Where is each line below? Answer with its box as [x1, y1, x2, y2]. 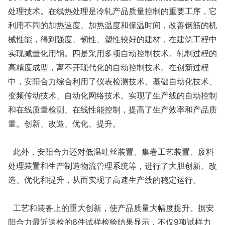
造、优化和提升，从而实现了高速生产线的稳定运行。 [8, 175, 201, 185]
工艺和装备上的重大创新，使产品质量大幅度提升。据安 [8, 203, 214, 213]
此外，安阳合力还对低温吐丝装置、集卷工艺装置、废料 [8, 147, 214, 157]
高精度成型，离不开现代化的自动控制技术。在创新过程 [8, 62, 209, 72]
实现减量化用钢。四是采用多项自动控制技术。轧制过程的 [8, 48, 217, 58]
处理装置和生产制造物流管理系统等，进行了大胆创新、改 [8, 161, 217, 171]
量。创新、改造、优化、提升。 [8, 119, 121, 129]
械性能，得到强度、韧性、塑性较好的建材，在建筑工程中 [8, 34, 217, 44]
